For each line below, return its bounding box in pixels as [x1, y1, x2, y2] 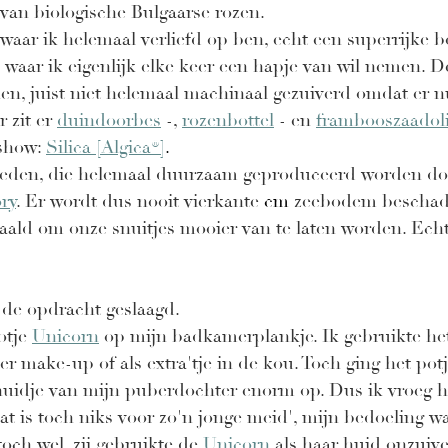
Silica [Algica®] [46, 136, 165, 160]
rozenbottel [182, 109, 274, 133]
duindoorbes [57, 109, 161, 133]
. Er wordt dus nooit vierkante [16, 190, 264, 214]
